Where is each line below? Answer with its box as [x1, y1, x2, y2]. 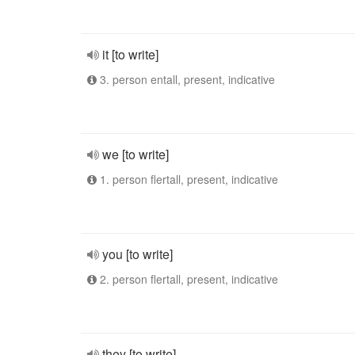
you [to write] [102, 245, 173, 263]
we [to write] [102, 145, 169, 163]
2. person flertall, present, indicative [97, 271, 278, 287]
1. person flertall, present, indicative [97, 171, 278, 187]
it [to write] [102, 45, 158, 63]
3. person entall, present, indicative [97, 71, 275, 87]
